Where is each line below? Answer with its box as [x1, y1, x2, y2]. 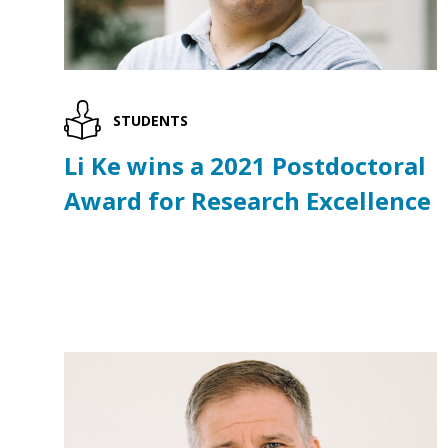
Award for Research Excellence [64, 184, 431, 218]
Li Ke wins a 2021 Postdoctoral [64, 149, 426, 183]
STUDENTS [112, 110, 188, 130]
